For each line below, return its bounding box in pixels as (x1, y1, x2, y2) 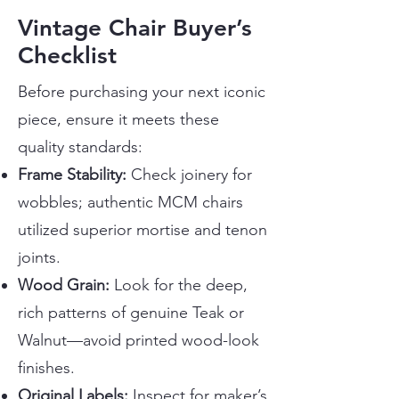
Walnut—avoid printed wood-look (18, 330, 259, 350)
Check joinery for (126, 165, 252, 184)
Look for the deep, (110, 275, 248, 295)
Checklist (18, 42, 117, 69)
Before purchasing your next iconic (18, 82, 265, 102)
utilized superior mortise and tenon (18, 220, 267, 240)
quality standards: (18, 137, 142, 157)
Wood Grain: (18, 275, 110, 295)
